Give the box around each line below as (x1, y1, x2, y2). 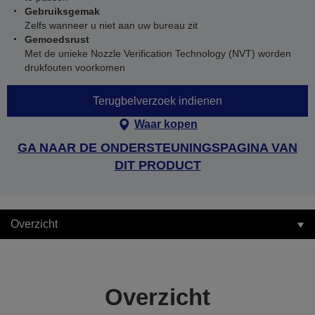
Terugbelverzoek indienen (93, 94, 222, 107)
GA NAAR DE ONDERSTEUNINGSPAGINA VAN (18, 141, 297, 155)
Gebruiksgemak (25, 6, 100, 17)
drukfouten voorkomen (25, 62, 125, 73)
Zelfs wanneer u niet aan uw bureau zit (25, 20, 198, 31)
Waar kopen (134, 118, 198, 130)
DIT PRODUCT (114, 158, 201, 172)
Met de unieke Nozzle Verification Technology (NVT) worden (25, 48, 291, 59)
